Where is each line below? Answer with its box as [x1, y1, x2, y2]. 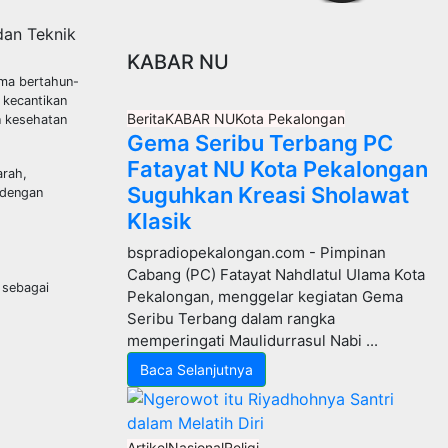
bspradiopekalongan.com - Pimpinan [127, 243, 386, 262]
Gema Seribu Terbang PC [127, 130, 393, 156]
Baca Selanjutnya [140, 361, 253, 378]
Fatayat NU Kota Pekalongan [127, 156, 428, 182]
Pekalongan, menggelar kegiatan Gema [127, 287, 403, 306]
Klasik [127, 208, 192, 234]
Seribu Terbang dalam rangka [127, 309, 335, 328]
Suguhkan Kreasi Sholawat [127, 182, 409, 208]
